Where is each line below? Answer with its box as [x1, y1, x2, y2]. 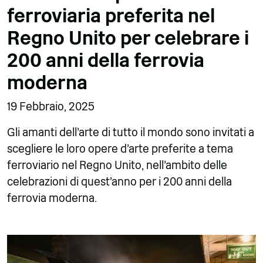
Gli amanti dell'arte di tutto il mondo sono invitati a [7, 125, 254, 139]
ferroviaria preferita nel [7, 4, 215, 27]
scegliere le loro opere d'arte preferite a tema [7, 141, 233, 156]
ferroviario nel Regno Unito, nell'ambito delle [7, 158, 227, 172]
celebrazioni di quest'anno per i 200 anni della [7, 174, 232, 188]
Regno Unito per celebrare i [7, 26, 249, 49]
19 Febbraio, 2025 [7, 99, 95, 113]
